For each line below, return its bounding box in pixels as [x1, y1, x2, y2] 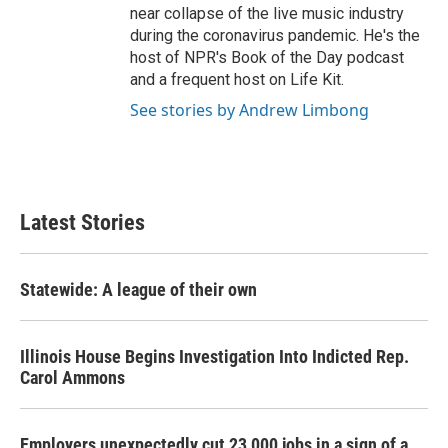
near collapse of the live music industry [130, 4, 404, 24]
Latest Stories [20, 210, 145, 236]
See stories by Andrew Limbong [130, 99, 369, 122]
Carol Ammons [20, 367, 125, 389]
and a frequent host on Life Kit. [130, 70, 344, 90]
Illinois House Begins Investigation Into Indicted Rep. [20, 346, 409, 368]
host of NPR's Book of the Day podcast [130, 48, 404, 68]
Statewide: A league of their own [20, 279, 257, 301]
